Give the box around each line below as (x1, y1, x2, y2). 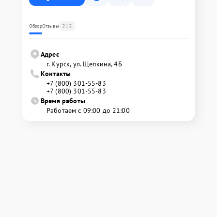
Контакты (41, 69, 71, 78)
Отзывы (42, 23, 59, 29)
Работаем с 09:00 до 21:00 (46, 106, 130, 115)
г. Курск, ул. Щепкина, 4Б (46, 60, 122, 68)
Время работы (41, 96, 85, 105)
